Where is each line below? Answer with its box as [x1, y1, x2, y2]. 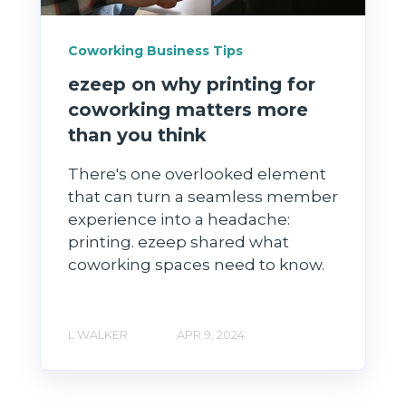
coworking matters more [68, 99, 308, 121]
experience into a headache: [68, 210, 290, 229]
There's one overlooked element [68, 165, 326, 184]
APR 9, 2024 [177, 327, 245, 342]
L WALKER [68, 327, 128, 342]
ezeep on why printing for [68, 73, 315, 96]
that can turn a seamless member [68, 188, 338, 207]
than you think [68, 124, 207, 147]
